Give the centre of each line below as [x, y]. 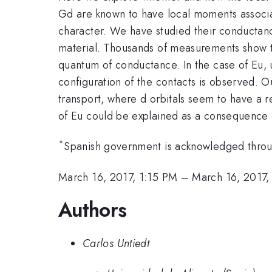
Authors [93, 210]
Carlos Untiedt [116, 243]
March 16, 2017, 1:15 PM [118, 177]
